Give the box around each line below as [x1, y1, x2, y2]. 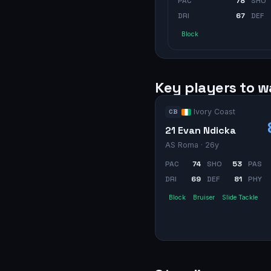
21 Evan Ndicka [165, 123, 236, 137]
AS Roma [165, 140, 198, 149]
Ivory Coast [194, 106, 235, 116]
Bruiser [193, 193, 215, 201]
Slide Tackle [222, 193, 258, 201]
